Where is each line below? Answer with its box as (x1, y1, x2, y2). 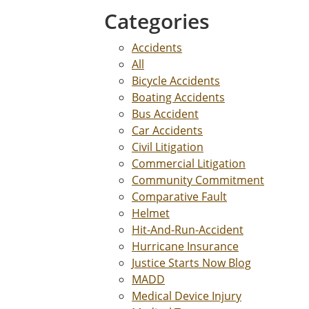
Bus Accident (132, 106, 199, 121)
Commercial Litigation (132, 156, 246, 171)
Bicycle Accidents (132, 73, 220, 88)
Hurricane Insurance (132, 239, 239, 254)
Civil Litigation (132, 139, 203, 154)
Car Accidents (132, 123, 203, 138)
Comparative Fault (132, 189, 227, 204)
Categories (104, 7, 210, 35)
